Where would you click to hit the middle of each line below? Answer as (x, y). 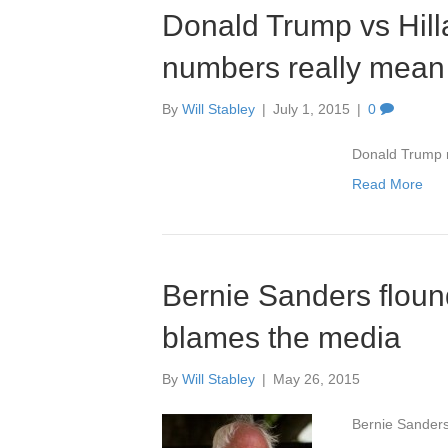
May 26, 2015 (316, 379)
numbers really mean (303, 67)
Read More (388, 184)
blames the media (281, 337)
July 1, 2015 (311, 109)
